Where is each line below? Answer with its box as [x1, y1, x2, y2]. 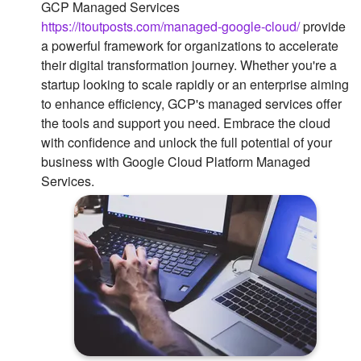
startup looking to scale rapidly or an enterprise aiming [41, 75, 349, 93]
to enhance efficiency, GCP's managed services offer [41, 94, 342, 113]
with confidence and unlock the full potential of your [41, 133, 332, 151]
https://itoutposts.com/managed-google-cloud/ [41, 17, 300, 35]
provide [300, 17, 346, 35]
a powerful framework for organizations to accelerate [41, 36, 338, 55]
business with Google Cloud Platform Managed [41, 152, 310, 171]
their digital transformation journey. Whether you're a [41, 56, 337, 74]
